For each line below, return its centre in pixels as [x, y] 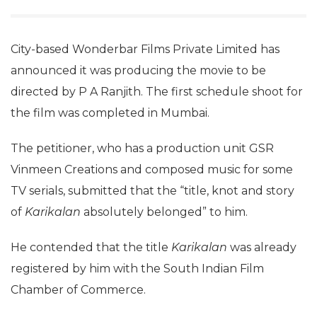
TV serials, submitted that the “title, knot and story [152, 191]
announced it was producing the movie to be [138, 70]
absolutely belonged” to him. [164, 212]
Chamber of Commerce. [78, 290]
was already [262, 247]
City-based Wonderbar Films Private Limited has [145, 49]
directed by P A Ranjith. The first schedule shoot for [157, 92]
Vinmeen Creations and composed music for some [152, 169]
